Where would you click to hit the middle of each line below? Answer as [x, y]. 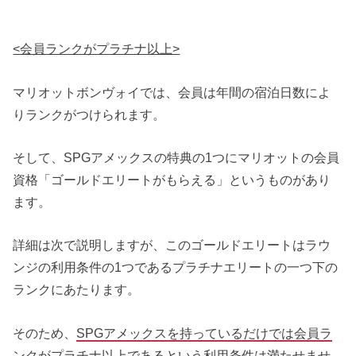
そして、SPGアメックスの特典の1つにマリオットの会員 [176, 157]
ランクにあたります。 [77, 290]
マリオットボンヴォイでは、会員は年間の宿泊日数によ [172, 92]
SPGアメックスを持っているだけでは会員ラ [205, 333]
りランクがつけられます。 [89, 114]
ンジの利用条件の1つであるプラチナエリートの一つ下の [176, 267]
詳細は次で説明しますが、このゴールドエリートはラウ [172, 245]
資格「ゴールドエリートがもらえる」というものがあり [172, 179]
